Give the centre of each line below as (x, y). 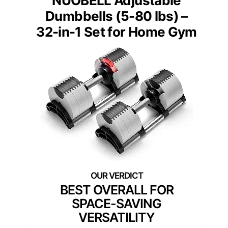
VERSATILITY (117, 217)
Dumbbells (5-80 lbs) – (117, 16)
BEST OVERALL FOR (117, 190)
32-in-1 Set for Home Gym (117, 32)
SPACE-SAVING (117, 203)
